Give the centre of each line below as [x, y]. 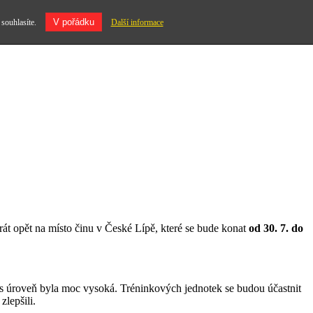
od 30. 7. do [276, 228]
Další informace [137, 22]
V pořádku [73, 22]
